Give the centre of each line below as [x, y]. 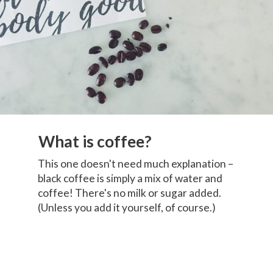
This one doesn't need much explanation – [135, 164]
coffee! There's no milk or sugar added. [129, 193]
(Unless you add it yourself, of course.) [126, 208]
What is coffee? [97, 141]
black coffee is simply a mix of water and [130, 179]
